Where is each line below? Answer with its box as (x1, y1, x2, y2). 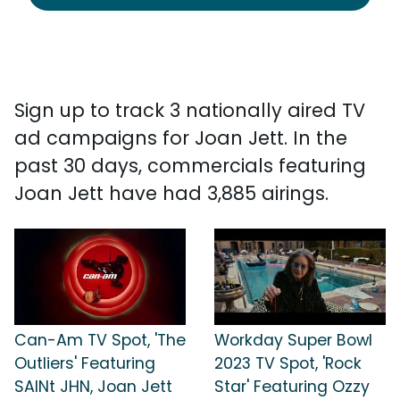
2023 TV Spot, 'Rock (214, 352, 362, 374)
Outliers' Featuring (14, 352, 155, 374)
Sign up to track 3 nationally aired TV (14, 97, 365, 123)
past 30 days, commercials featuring (14, 153, 366, 179)
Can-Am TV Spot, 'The (14, 329, 186, 351)
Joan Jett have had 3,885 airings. (14, 180, 329, 206)
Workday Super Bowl (214, 329, 372, 351)
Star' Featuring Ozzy (214, 375, 370, 397)
